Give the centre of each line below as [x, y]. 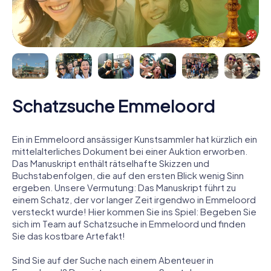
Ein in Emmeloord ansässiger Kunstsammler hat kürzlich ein [135, 139]
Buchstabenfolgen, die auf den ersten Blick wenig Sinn [128, 175]
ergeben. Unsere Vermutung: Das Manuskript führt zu [124, 187]
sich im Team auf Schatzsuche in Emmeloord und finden [129, 223]
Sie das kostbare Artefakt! [69, 235]
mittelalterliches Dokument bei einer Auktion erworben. [130, 151]
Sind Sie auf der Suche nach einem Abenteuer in [113, 260]
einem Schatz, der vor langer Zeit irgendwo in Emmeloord [134, 199]
